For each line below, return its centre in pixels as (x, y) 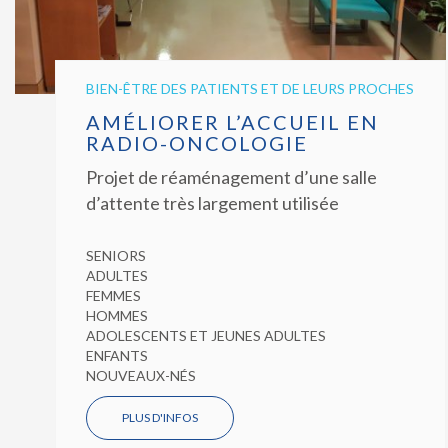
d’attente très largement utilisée (212, 202)
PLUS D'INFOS (160, 417)
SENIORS (116, 255)
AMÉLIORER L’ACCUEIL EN (232, 121)
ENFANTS (117, 355)
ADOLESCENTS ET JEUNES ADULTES (206, 335)
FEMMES (113, 295)
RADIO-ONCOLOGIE (197, 142)
